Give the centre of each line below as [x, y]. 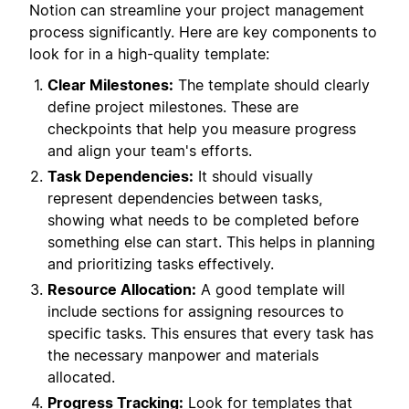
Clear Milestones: [110, 85]
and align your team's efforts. [150, 151]
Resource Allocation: [122, 290]
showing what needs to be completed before [203, 220]
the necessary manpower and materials [183, 356]
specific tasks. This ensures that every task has [210, 334]
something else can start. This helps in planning [211, 242]
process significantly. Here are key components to [203, 31]
